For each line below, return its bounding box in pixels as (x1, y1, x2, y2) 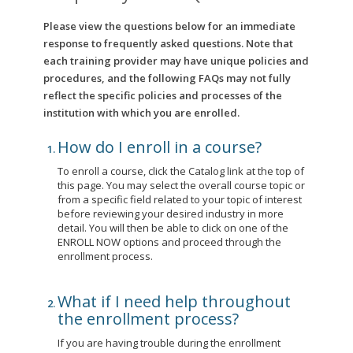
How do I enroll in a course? (58, 136, 262, 158)
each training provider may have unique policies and (43, 54, 309, 68)
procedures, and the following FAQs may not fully (43, 71, 291, 85)
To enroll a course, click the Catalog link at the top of (58, 164, 304, 178)
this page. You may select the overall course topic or (58, 178, 305, 192)
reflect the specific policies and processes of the (43, 88, 282, 102)
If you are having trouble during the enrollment (58, 336, 281, 350)
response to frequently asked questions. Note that (43, 36, 293, 50)
